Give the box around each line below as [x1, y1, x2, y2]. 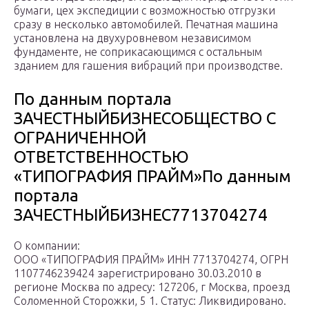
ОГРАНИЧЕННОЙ [14, 128, 146, 148]
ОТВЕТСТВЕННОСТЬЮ [14, 148, 189, 167]
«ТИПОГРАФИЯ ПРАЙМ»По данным [14, 167, 291, 186]
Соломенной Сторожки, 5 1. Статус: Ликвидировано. [14, 295, 286, 308]
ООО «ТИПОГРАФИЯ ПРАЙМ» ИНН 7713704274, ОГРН [14, 253, 288, 266]
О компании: [14, 239, 80, 252]
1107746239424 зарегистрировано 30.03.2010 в [14, 267, 261, 280]
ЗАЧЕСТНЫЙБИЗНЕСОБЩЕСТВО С [14, 109, 276, 128]
